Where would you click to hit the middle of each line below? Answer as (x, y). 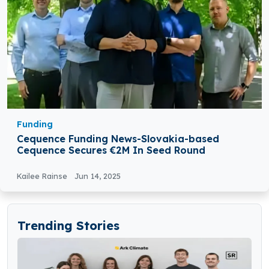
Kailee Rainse (43, 176)
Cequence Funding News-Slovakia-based (118, 139)
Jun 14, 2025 (98, 176)
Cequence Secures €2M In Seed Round (111, 150)
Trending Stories (68, 226)
